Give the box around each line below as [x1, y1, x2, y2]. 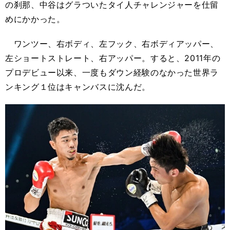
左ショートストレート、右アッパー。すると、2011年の [5, 53, 221, 63]
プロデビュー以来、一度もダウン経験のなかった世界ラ [5, 67, 219, 78]
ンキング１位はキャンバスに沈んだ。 [5, 82, 150, 92]
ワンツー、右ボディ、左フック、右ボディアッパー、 [5, 39, 219, 49]
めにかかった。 [5, 14, 65, 24]
